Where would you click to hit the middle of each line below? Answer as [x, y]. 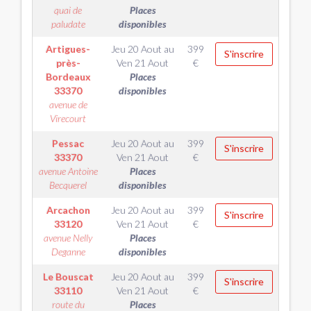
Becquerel [68, 185]
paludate [68, 24]
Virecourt [68, 118]
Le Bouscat [68, 277]
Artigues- [68, 49]
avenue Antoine [68, 171]
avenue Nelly [68, 238]
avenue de [68, 104]
